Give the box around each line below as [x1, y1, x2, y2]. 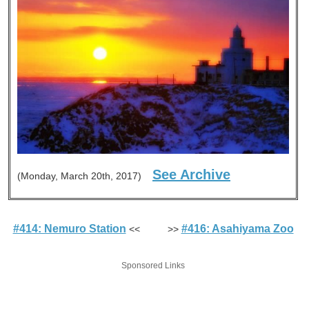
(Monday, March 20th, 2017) [17, 170, 152, 181]
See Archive [152, 166, 230, 182]
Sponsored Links [121, 261, 186, 270]
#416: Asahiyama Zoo [181, 223, 294, 235]
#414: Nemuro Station [12, 223, 126, 235]
